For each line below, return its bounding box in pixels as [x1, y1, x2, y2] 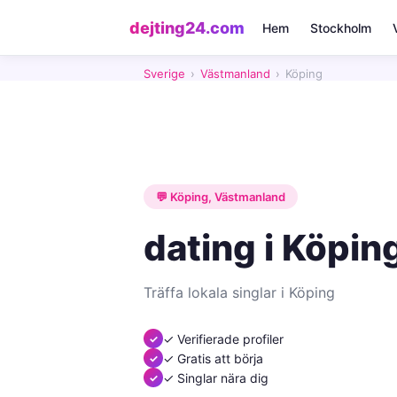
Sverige [144, 66, 185, 81]
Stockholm [310, 19, 371, 35]
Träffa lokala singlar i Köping [144, 284, 335, 301]
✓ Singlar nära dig [163, 370, 269, 385]
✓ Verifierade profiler [163, 331, 284, 346]
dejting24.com [129, 18, 245, 37]
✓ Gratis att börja [163, 350, 263, 366]
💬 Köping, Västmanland [156, 190, 285, 204]
